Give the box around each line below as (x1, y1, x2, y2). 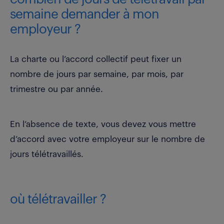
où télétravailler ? (10, 193, 109, 206)
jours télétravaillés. (10, 150, 83, 159)
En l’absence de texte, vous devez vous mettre (10, 120, 196, 129)
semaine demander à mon (10, 8, 159, 21)
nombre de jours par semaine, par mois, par (10, 70, 183, 79)
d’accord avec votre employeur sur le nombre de (10, 135, 205, 144)
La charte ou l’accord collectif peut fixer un (10, 55, 181, 64)
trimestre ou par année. (10, 85, 103, 94)
